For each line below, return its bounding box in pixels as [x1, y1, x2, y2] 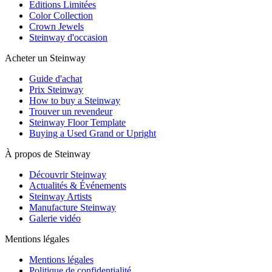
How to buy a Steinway [29, 95, 120, 106]
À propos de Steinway [5, 149, 90, 160]
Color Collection [29, 10, 93, 21]
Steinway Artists [29, 191, 92, 202]
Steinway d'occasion [29, 32, 107, 43]
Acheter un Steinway [5, 53, 86, 64]
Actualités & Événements [29, 180, 126, 191]
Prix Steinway [29, 84, 83, 95]
